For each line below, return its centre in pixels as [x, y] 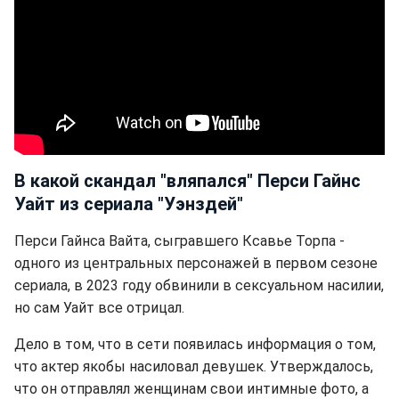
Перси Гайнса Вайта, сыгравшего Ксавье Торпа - [179, 241]
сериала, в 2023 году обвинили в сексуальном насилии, [199, 286]
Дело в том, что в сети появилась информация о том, [195, 345]
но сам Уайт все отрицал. [99, 308]
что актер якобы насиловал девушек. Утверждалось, [194, 367]
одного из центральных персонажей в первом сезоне [196, 264]
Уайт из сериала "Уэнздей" [129, 204]
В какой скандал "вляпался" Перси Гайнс [187, 181]
